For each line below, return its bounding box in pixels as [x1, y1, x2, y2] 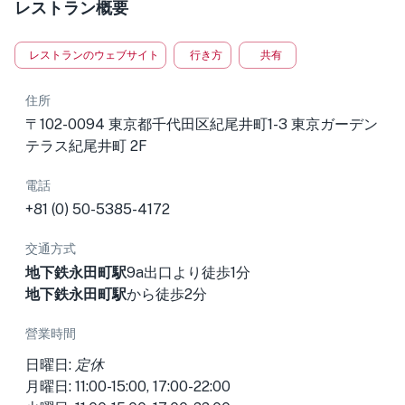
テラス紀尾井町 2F [25, 137, 147, 155]
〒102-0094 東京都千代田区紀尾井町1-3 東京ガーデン [25, 116, 378, 133]
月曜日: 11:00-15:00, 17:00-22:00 [25, 378, 231, 395]
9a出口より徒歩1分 [127, 264, 250, 281]
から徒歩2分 [127, 286, 207, 303]
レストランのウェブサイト [29, 49, 159, 61]
